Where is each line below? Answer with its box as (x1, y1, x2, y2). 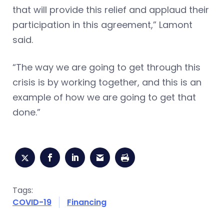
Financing (67, 196, 106, 208)
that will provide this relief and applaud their (12, 3, 209, 16)
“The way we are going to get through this (12, 61, 200, 74)
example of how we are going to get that (12, 91, 196, 104)
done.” (12, 106, 40, 119)
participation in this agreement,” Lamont (12, 18, 192, 31)
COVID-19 (12, 196, 51, 208)
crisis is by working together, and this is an (12, 76, 201, 89)
